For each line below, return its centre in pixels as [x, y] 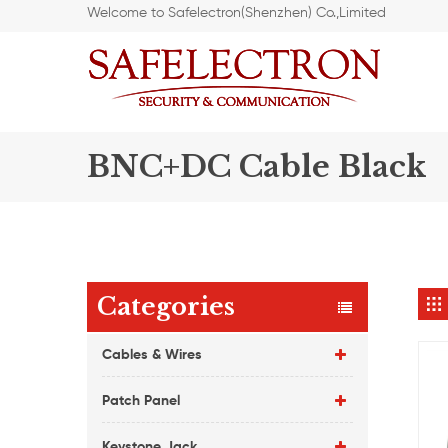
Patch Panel [141, 401]
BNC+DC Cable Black [256, 166]
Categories [166, 306]
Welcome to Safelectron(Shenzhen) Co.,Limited [236, 13]
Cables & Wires [152, 355]
